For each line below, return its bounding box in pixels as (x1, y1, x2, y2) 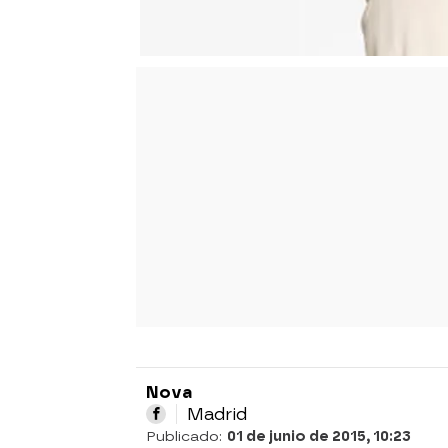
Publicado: (146, 427, 227, 445)
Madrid (187, 403, 247, 424)
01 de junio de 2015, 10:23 (227, 427, 411, 445)
